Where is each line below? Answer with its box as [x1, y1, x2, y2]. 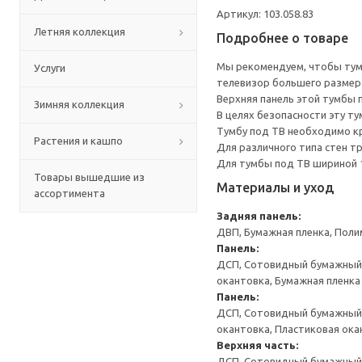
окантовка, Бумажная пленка [217, 275, 360, 286]
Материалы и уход [217, 180, 334, 195]
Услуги [34, 62, 65, 74]
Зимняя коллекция [34, 99, 124, 110]
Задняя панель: [217, 210, 301, 221]
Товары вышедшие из [34, 171, 145, 183]
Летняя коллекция [34, 26, 125, 37]
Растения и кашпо [34, 135, 123, 146]
